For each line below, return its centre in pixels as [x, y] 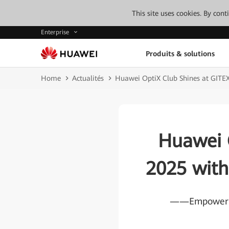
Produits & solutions [180, 53]
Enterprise [56, 32]
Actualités [88, 78]
